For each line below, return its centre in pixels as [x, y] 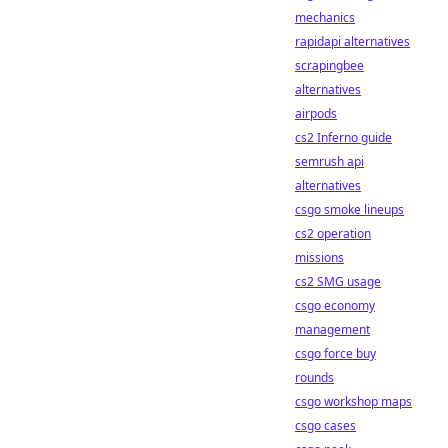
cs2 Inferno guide [343, 137]
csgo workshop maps [353, 401]
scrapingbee [329, 65]
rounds [314, 377]
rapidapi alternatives [352, 41]
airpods [316, 113]
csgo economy [335, 305]
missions [319, 257]
